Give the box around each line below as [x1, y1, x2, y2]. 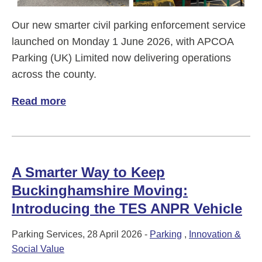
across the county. [12, 68, 96, 81]
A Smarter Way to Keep [12, 164, 165, 181]
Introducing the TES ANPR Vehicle [12, 201, 242, 217]
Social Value [12, 244, 64, 254]
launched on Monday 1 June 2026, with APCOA [12, 36, 233, 48]
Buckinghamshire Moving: [12, 182, 188, 199]
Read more [12, 95, 66, 108]
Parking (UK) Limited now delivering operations [12, 52, 231, 64]
